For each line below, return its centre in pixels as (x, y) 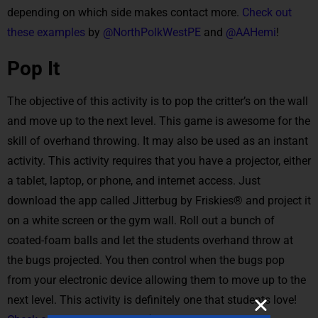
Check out (267, 12)
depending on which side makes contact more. (125, 12)
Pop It (33, 68)
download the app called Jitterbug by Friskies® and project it (159, 200)
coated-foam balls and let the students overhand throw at (150, 240)
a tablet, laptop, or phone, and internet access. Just (134, 180)
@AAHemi (251, 32)
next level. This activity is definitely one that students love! (152, 300)
